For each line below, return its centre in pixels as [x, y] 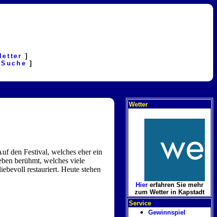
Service [140, 203]
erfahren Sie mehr [176, 185]
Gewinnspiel [167, 212]
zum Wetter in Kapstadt [170, 192]
